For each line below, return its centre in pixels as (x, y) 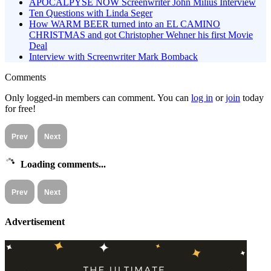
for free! (20, 108)
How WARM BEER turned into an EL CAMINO (125, 24)
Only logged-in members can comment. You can (98, 97)
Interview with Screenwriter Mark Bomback (113, 56)
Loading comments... (63, 164)
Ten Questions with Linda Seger (91, 13)
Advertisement (35, 221)
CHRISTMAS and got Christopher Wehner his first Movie (141, 34)
